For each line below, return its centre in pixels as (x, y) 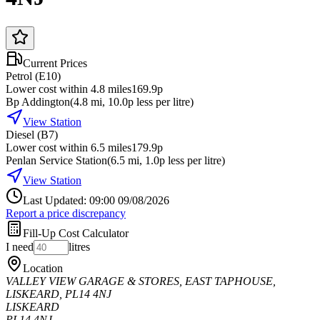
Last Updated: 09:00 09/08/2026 (96, 200)
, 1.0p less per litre (180, 160)
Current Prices (55, 63)
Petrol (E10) (33, 76)
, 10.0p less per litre (146, 101)
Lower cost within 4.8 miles (69, 89)
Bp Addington (38, 101)
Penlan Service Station (56, 160)
